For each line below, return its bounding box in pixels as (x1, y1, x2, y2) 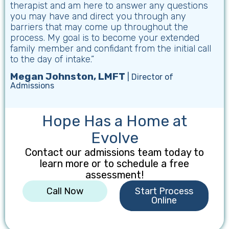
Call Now (47, 185, 83, 197)
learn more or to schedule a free (40, 157, 189, 170)
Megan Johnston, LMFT (10, 71, 127, 83)
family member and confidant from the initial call (10, 42, 211, 54)
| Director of (127, 72, 173, 82)
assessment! (85, 168, 144, 181)
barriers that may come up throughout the (10, 21, 188, 33)
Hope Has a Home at (42, 111, 187, 130)
